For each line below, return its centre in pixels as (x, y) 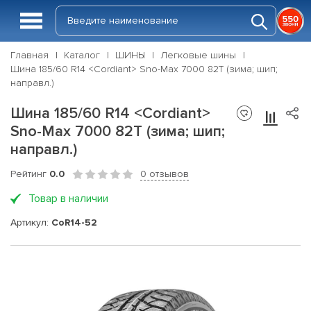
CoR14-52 (74, 222)
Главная (30, 55)
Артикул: (31, 222)
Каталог (82, 55)
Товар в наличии (68, 199)
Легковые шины (198, 55)
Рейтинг (30, 174)
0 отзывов (165, 174)
